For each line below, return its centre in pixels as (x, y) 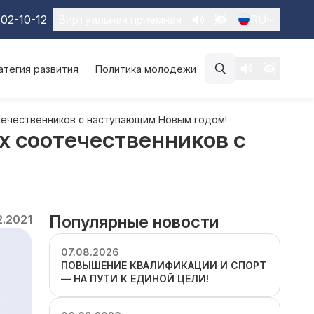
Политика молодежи (146, 69)
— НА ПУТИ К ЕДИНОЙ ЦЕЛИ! (135, 279)
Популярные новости (134, 222)
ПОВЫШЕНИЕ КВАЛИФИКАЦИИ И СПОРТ (164, 265)
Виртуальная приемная (120, 20)
